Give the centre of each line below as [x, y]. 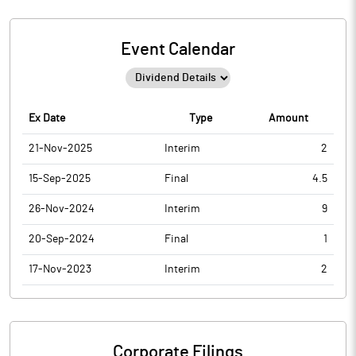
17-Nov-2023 [60, 269]
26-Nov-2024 [62, 209]
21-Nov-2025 [60, 149]
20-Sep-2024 [62, 239]
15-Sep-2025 [60, 179]
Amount [288, 118]
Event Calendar [178, 49]
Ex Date [47, 118]
